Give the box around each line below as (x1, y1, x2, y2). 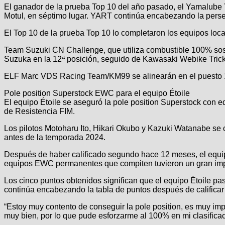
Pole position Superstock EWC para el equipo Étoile (4, 88, 190, 97)
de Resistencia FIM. (4, 106, 75, 116)
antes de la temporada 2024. (4, 133, 105, 142)
